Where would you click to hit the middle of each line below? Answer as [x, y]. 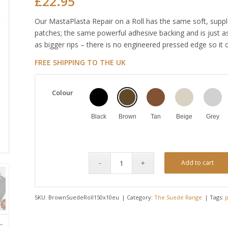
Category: [141, 197]
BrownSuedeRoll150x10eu [84, 197]
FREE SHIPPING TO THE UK [80, 62]
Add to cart [198, 162]
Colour [62, 92]
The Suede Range [178, 197]
